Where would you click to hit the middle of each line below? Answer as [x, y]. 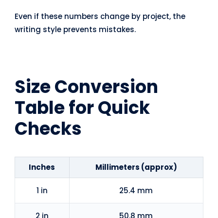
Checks [48, 129]
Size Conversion [86, 87]
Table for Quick [82, 108]
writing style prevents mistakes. [75, 30]
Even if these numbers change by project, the [100, 17]
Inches [42, 167]
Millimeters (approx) [136, 167]
